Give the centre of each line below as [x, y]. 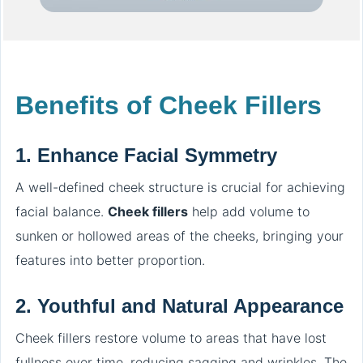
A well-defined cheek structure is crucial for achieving [180, 188]
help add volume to [249, 212]
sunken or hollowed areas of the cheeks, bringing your [179, 236]
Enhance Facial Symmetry [157, 156]
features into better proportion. [110, 261]
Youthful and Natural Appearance [190, 306]
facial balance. [62, 212]
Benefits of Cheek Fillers [169, 106]
